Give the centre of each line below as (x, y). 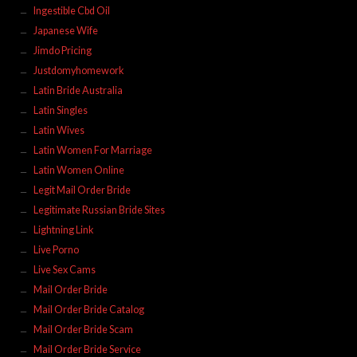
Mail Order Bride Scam (83, 329)
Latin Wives (59, 130)
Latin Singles (60, 110)
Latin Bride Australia (78, 90)
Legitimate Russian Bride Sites (99, 210)
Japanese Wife (65, 30)
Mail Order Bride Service (87, 349)
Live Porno (56, 249)
